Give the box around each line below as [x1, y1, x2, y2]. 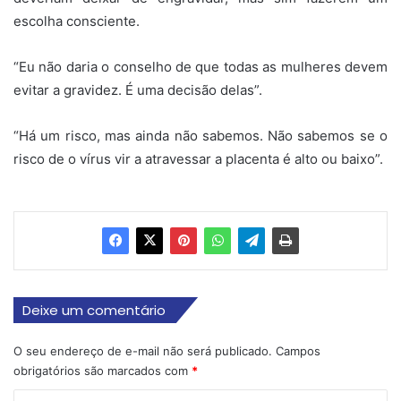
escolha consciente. [13, 12, 140, 30]
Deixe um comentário [22, 300, 166, 320]
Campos [276, 343, 320, 358]
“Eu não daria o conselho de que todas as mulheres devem [13, 57, 388, 75]
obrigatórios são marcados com [13, 363, 192, 378]
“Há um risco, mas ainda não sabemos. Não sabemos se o [13, 126, 388, 144]
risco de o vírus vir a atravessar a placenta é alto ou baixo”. [13, 149, 383, 167]
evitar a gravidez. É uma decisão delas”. [13, 81, 262, 98]
